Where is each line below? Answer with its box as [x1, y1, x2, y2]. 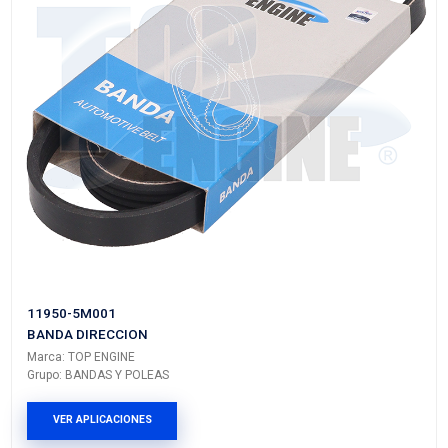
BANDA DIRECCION [36, 235, 198, 257]
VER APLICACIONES [70, 352, 203, 370]
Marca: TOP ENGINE [36, 268, 181, 288]
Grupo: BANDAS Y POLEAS [36, 292, 226, 312]
